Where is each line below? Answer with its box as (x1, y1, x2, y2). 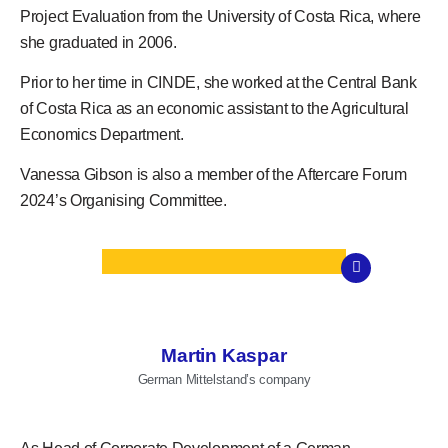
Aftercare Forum (297, 166, 407, 184)
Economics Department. (20, 125, 184, 143)
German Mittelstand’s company (137, 372, 311, 388)
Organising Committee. (66, 192, 227, 210)
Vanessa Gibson (20, 166, 137, 184)
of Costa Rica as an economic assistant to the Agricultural (20, 99, 409, 117)
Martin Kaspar (161, 345, 287, 367)
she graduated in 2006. (20, 33, 177, 51)
